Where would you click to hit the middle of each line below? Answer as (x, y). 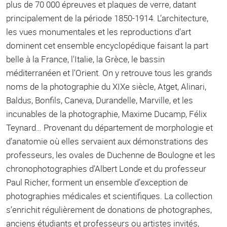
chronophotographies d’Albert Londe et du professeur (106, 169)
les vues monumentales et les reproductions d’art (99, 32)
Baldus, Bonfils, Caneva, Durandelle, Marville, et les (100, 100)
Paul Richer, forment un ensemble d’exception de (97, 182)
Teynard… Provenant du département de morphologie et (109, 128)
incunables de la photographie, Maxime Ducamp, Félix (106, 114)
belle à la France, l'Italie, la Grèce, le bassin (85, 59)
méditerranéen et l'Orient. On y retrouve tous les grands (109, 73)
